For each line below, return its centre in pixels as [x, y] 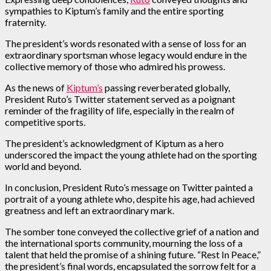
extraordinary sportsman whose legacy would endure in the [126, 54]
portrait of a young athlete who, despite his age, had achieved [130, 198]
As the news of [36, 87]
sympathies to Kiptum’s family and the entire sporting [114, 10]
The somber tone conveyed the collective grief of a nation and [132, 231]
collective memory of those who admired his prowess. [115, 66]
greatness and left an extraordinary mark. [90, 210]
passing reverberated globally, [166, 87]
